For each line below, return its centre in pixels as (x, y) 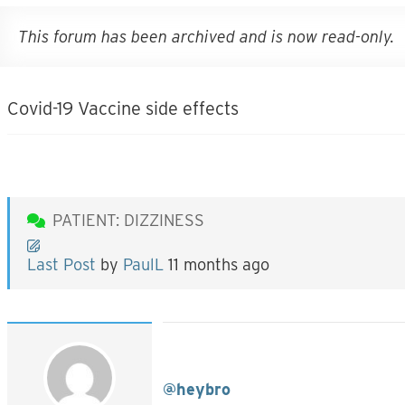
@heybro (197, 389)
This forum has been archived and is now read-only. (206, 37)
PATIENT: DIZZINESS (128, 220)
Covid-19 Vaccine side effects (123, 108)
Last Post (61, 264)
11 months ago (219, 264)
